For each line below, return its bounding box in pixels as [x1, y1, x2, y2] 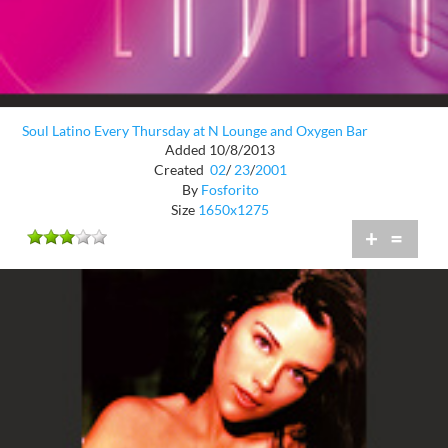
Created [153, 160, 207, 178]
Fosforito [200, 180, 259, 198]
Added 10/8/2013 [165, 140, 275, 158]
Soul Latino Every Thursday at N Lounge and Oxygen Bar [22, 121, 368, 139]
